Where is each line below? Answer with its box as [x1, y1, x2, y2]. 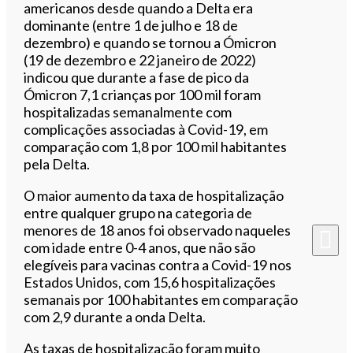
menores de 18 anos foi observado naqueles [24, 221, 292, 239]
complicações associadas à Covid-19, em [24, 120, 269, 138]
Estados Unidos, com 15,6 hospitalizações [24, 273, 277, 291]
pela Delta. [24, 154, 91, 173]
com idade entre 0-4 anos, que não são [24, 238, 256, 256]
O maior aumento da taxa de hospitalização [24, 186, 284, 204]
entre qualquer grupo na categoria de [24, 203, 253, 221]
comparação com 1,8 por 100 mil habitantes [24, 137, 288, 155]
